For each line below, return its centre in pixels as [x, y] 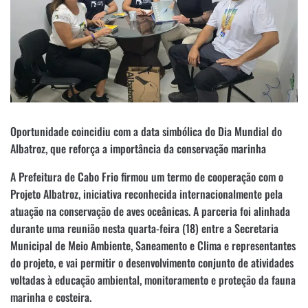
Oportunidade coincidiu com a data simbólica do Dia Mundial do [146, 131]
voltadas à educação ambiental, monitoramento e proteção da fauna [153, 279]
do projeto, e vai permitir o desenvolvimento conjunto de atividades [152, 262]
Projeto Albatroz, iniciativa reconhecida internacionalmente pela [146, 194]
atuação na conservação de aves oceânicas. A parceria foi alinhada [150, 211]
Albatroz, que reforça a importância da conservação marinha [138, 148]
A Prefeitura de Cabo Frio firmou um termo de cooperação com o [147, 176]
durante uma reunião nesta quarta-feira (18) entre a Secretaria [144, 228]
